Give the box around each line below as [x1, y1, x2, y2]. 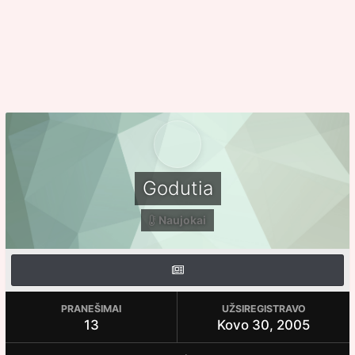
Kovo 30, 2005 [217, 317, 310, 333]
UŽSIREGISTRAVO [221, 303, 306, 315]
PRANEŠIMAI [61, 303, 121, 315]
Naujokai [158, 213, 206, 227]
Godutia [142, 177, 213, 200]
